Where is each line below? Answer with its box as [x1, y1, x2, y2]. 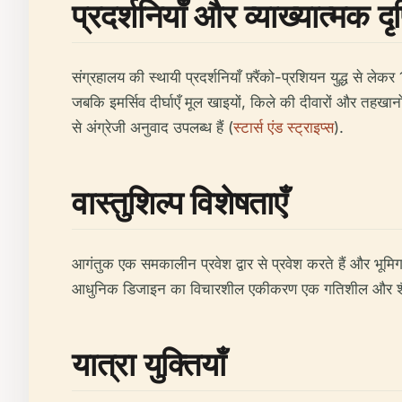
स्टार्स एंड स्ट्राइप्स [233, 118, 334, 136]
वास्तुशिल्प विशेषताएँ [72, 180, 288, 224]
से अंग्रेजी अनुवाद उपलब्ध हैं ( [72, 118, 233, 136]
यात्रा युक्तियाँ [72, 342, 226, 386]
